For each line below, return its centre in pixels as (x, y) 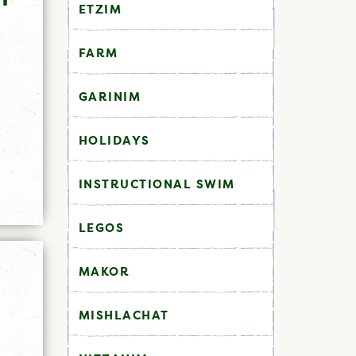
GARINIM (109, 96)
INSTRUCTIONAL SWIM (157, 184)
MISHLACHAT (124, 315)
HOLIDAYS (114, 140)
